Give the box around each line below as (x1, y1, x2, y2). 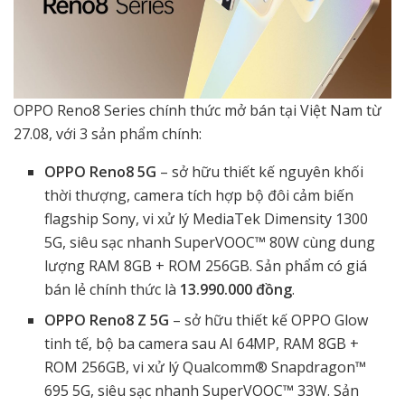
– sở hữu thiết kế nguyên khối (160, 162, 364, 183)
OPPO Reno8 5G (44, 162, 161, 183)
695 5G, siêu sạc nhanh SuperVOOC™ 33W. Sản (44, 381, 360, 401)
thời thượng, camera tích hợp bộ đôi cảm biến (44, 185, 354, 206)
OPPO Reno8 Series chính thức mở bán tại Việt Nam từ (14, 100, 381, 121)
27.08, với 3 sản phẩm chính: (14, 124, 205, 145)
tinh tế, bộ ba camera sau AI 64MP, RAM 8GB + (44, 334, 360, 354)
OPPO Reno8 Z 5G (44, 310, 170, 331)
